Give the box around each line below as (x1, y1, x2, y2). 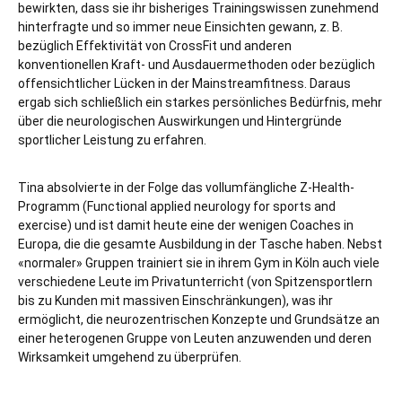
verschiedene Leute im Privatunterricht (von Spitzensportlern (18, 275, 372, 289)
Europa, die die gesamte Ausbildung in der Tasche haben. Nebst (18, 237, 382, 251)
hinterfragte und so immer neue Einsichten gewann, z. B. (18, 20, 343, 34)
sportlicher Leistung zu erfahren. (18, 133, 206, 147)
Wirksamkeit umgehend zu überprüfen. (18, 350, 241, 364)
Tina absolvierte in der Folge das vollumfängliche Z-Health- (18, 180, 354, 195)
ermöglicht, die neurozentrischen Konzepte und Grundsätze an (18, 312, 380, 327)
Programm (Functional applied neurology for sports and (18, 199, 336, 214)
